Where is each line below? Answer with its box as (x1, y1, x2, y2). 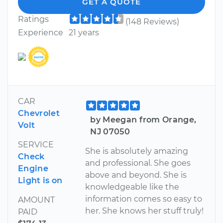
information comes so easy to (85, 194, 203, 204)
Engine (18, 164, 48, 174)
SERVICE (18, 140, 54, 150)
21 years (68, 28, 99, 38)
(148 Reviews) (125, 17, 179, 27)
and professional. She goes (85, 158, 191, 168)
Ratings (18, 14, 49, 24)
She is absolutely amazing (85, 146, 189, 156)
